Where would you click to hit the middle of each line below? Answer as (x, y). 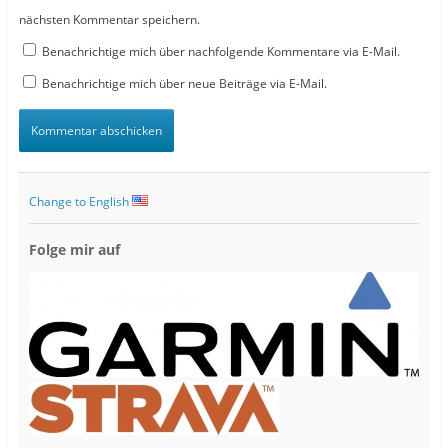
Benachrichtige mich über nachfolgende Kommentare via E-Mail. (220, 52)
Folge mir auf (74, 250)
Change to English (80, 202)
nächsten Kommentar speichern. (109, 20)
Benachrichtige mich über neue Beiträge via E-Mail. (184, 84)
